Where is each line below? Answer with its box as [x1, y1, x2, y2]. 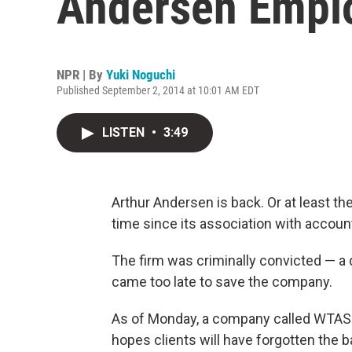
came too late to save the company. [112, 273, 332, 290]
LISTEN [102, 125, 148, 140]
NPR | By [57, 67, 106, 82]
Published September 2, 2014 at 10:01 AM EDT [57, 84, 259, 97]
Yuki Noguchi [106, 67, 175, 82]
